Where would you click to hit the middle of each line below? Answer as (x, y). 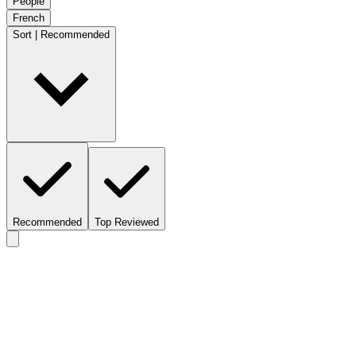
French (29, 17)
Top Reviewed (127, 222)
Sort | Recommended (61, 34)
